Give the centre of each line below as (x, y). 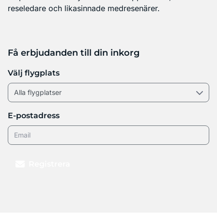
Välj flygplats (34, 73)
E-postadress (34, 115)
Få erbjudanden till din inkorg (74, 53)
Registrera (50, 164)
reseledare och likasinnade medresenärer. (84, 8)
